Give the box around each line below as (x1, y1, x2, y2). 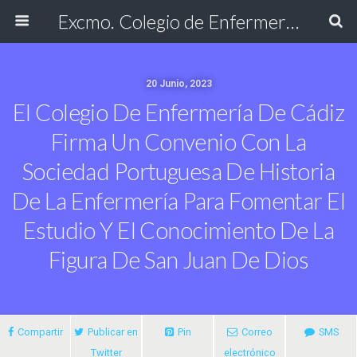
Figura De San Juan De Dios (48, 246, 309, 273)
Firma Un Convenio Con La (50, 128, 307, 155)
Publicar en (88, 326, 138, 338)
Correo (241, 326, 273, 338)
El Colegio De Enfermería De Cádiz (13, 99, 344, 126)
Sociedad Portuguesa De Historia (22, 158, 335, 185)
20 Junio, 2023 (145, 78, 212, 89)
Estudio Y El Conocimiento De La (22, 217, 335, 244)
